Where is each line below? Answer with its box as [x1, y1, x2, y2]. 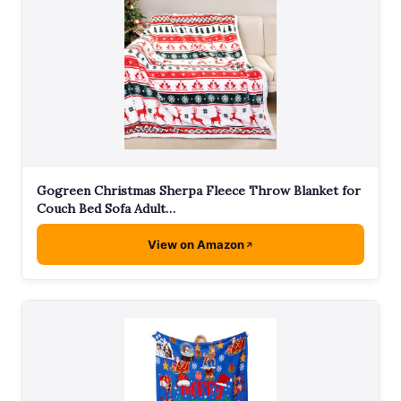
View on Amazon [147, 237, 244, 252]
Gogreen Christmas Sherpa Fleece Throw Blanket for [37, 183, 361, 200]
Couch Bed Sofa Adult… [37, 200, 175, 218]
